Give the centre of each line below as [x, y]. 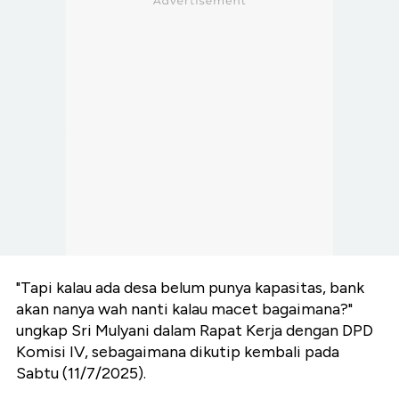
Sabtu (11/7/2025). [81, 374]
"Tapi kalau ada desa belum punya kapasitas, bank [190, 288]
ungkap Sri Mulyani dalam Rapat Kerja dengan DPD [195, 331]
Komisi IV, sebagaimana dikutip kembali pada [178, 352]
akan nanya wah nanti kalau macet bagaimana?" [184, 309]
